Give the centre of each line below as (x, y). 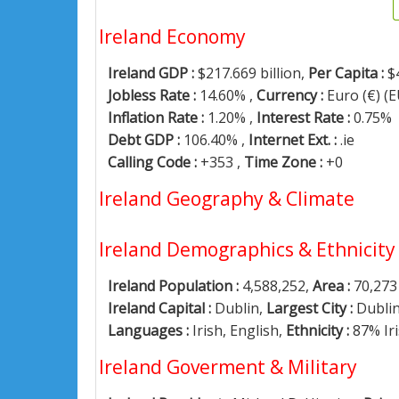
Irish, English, (239, 330)
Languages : (150, 330)
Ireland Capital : (161, 308)
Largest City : (311, 308)
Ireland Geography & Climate (227, 199)
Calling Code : (154, 162)
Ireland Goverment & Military (228, 367)
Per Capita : (348, 73)
